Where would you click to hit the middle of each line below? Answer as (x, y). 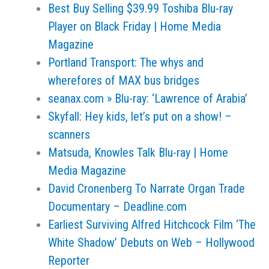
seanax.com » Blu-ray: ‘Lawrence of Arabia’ (148, 98)
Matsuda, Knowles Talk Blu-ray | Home (138, 153)
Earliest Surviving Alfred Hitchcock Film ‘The (152, 225)
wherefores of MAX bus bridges (124, 80)
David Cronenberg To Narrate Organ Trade (147, 189)
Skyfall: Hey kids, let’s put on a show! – (140, 116)
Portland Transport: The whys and (126, 62)
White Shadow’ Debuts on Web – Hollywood (151, 243)
